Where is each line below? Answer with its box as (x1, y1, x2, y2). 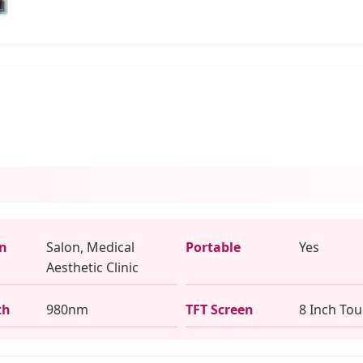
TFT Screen (186, 300, 254, 318)
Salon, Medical (46, 237, 135, 256)
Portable (186, 237, 241, 256)
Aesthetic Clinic (46, 258, 139, 276)
